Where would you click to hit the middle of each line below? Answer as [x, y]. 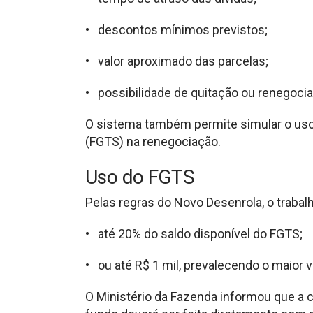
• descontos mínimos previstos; [176, 29]
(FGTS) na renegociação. [153, 141]
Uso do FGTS [140, 177]
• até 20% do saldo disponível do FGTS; [194, 233]
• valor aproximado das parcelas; [177, 61]
